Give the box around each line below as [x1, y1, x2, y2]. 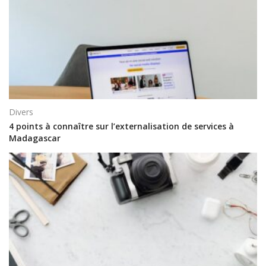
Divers [9, 106, 33, 118]
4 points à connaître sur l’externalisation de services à [9, 120, 234, 132]
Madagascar [9, 132, 61, 144]
